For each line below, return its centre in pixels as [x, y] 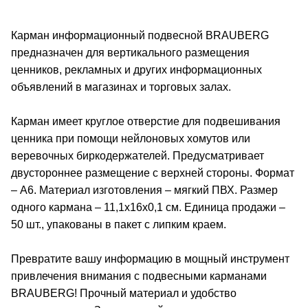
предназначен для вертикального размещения [130, 52]
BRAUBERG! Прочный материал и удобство [124, 293]
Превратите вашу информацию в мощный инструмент [150, 258]
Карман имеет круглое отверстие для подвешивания [146, 121]
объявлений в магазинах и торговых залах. [121, 87]
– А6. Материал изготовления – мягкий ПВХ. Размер [144, 190]
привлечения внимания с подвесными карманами [139, 276]
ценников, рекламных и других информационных [136, 69]
